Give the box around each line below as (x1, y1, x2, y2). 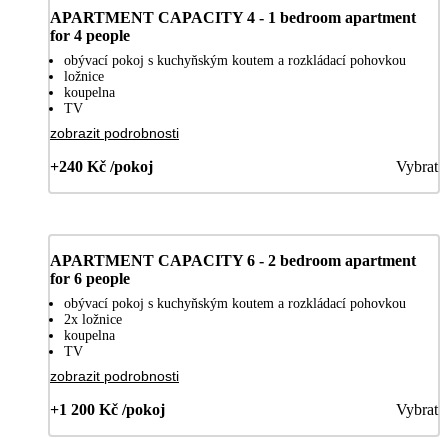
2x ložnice (64, 312, 122, 328)
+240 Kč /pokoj (50, 158, 153, 176)
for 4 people (50, 27, 130, 45)
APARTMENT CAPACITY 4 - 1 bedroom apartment (50, 9, 416, 27)
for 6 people (50, 270, 130, 288)
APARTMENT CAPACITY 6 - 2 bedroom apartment (50, 252, 416, 270)
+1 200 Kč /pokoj (50, 401, 165, 419)
